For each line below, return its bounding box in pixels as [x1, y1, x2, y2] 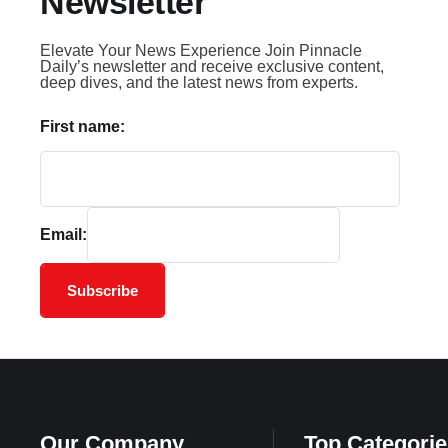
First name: [40, 117, 125, 135]
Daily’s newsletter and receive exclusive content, [40, 57, 384, 75]
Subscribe [67, 281, 138, 299]
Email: [40, 225, 87, 243]
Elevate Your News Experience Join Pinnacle [40, 41, 362, 59]
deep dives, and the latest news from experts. [40, 73, 358, 91]
